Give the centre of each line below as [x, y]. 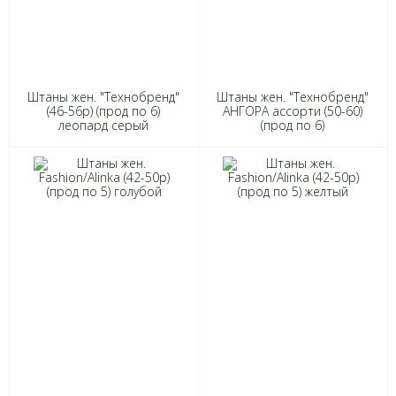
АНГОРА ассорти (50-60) [293, 111]
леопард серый [104, 125]
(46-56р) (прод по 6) [104, 111]
